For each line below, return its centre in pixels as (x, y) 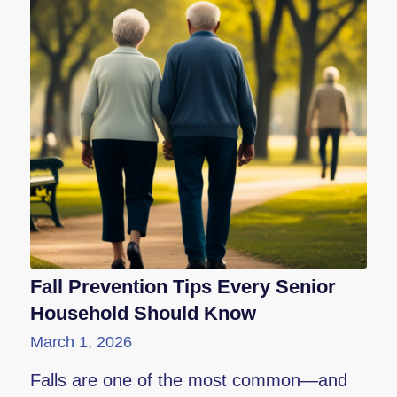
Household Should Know (143, 313)
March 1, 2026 (81, 342)
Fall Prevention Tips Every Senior (183, 287)
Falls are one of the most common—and (188, 380)
